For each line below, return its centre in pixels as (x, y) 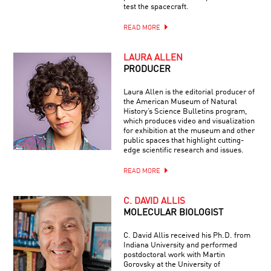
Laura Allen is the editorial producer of (189, 92)
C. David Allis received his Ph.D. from (187, 235)
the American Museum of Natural (180, 102)
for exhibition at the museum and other (189, 131)
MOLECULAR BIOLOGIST (173, 213)
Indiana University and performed (180, 245)
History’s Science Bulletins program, (185, 111)
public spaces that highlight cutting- (184, 140)
